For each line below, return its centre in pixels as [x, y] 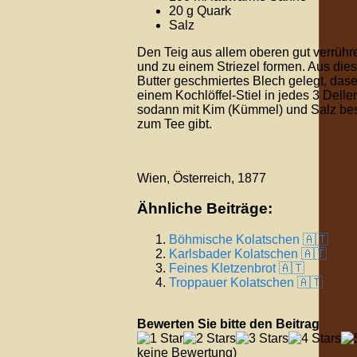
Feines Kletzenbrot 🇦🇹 [237, 268]
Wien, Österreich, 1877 [202, 178]
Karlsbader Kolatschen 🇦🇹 [248, 253]
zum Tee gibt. [175, 124]
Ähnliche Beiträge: [205, 209]
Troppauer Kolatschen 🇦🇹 [246, 282]
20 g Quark [200, 10]
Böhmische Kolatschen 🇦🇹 [249, 239]
